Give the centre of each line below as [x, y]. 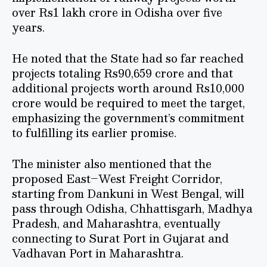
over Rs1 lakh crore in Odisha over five [117, 12]
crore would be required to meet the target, [128, 103]
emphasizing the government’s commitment [128, 117]
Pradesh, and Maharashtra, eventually [116, 223]
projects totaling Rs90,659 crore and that [122, 73]
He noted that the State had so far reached [128, 58]
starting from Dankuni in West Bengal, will [128, 193]
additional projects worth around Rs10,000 [128, 88]
